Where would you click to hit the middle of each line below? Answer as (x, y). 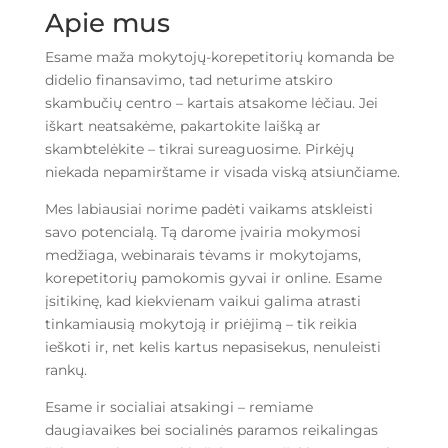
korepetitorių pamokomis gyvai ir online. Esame (213, 278)
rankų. (65, 370)
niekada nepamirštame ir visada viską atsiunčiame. (222, 172)
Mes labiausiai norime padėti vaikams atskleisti (208, 209)
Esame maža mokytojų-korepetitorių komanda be (219, 57)
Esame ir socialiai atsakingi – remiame (178, 407)
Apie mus (107, 23)
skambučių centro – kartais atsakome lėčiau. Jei (211, 103)
